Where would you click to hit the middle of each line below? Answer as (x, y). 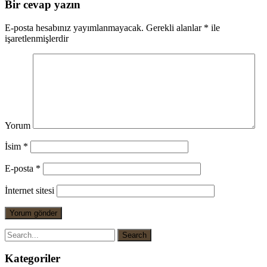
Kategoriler (32, 259)
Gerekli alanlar (174, 27)
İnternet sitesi (30, 190)
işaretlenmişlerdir (37, 38)
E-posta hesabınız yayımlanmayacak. (74, 27)
